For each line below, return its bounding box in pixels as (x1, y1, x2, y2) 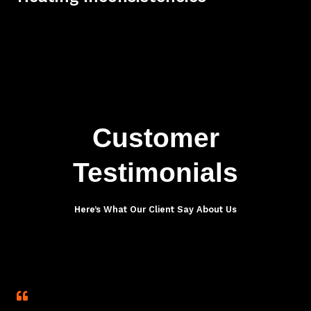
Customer (92, 122, 219, 153)
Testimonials (73, 157, 238, 187)
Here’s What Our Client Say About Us (74, 203, 237, 215)
